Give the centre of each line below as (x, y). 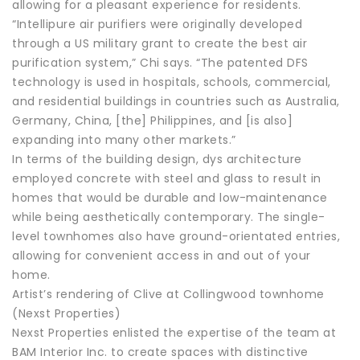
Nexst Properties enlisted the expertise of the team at (174, 332)
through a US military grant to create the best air (160, 43)
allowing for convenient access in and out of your (162, 255)
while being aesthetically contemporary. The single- (169, 217)
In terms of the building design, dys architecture (157, 159)
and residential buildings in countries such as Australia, (176, 101)
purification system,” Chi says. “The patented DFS (160, 62)
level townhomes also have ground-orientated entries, (176, 236)
